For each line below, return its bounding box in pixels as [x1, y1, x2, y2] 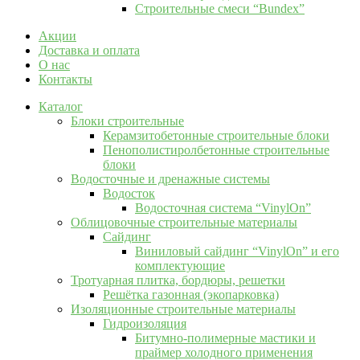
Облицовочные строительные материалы [71, 215, 297, 229]
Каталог [39, 99, 83, 113]
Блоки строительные [71, 113, 184, 128]
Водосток [103, 186, 155, 200]
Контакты [39, 72, 92, 86]
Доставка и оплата [39, 43, 140, 57]
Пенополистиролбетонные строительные [103, 142, 329, 157]
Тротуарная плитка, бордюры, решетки [71, 272, 285, 287]
